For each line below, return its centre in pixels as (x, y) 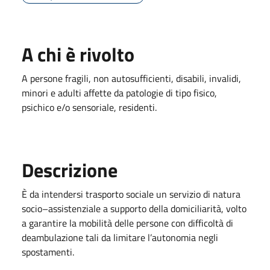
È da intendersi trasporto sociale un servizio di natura (131, 194)
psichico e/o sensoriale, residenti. (89, 107)
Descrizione (70, 170)
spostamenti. (48, 252)
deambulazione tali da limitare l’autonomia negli (120, 237)
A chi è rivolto (78, 54)
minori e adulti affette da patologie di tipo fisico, (119, 93)
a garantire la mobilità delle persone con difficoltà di (127, 223)
